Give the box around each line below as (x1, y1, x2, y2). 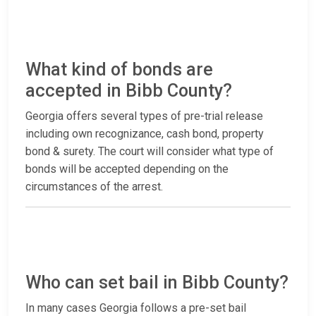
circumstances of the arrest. (25, 180, 163, 194)
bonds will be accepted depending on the (25, 162, 229, 176)
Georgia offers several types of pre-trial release (25, 109, 263, 123)
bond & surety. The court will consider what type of (25, 145, 274, 159)
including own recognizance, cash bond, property (25, 127, 264, 141)
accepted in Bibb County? (25, 80, 232, 102)
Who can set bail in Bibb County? (25, 272, 288, 293)
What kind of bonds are (25, 59, 213, 80)
